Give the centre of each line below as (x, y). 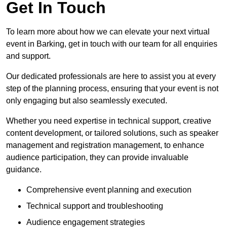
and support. (28, 56)
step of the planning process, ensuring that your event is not (112, 89)
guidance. (24, 170)
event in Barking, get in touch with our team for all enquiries (112, 44)
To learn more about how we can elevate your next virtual (108, 32)
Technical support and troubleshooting (95, 206)
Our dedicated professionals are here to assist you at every (111, 77)
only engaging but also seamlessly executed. (87, 101)
